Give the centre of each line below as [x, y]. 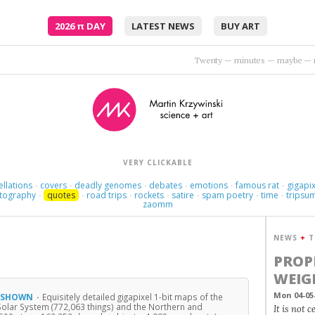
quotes [62, 195]
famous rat [257, 185]
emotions [208, 185]
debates [165, 185]
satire [183, 195]
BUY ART [240, 26]
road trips [107, 195]
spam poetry [228, 195]
